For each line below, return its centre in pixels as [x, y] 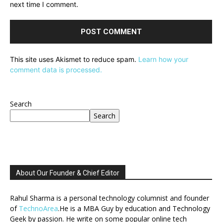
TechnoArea [38, 209]
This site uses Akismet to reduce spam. [74, 59]
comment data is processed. [56, 70]
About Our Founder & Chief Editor [68, 173]
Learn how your [163, 59]
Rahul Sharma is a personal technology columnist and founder [110, 198]
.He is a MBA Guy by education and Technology [134, 209]
